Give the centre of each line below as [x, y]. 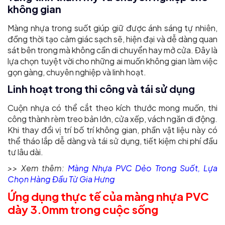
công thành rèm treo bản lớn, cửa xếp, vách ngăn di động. [113, 119]
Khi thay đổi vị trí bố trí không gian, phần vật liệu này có [113, 130]
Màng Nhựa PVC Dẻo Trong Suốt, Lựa [143, 168]
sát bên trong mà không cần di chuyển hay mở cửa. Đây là [113, 50]
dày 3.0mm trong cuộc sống [83, 210]
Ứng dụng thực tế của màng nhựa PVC [108, 197]
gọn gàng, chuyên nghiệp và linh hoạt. [77, 72]
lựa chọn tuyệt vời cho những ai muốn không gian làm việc [113, 61]
